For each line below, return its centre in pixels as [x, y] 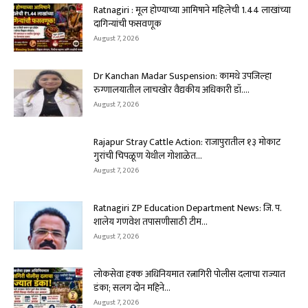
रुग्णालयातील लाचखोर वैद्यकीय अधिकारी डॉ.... [172, 89]
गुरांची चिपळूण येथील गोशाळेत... [148, 155]
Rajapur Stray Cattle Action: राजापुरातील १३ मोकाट [187, 142]
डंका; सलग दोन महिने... [132, 287]
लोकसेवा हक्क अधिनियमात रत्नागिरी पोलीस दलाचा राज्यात [189, 274]
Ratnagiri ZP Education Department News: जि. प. [187, 208]
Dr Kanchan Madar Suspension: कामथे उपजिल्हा [183, 76]
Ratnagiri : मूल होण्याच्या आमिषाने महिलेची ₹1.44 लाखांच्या [192, 10]
